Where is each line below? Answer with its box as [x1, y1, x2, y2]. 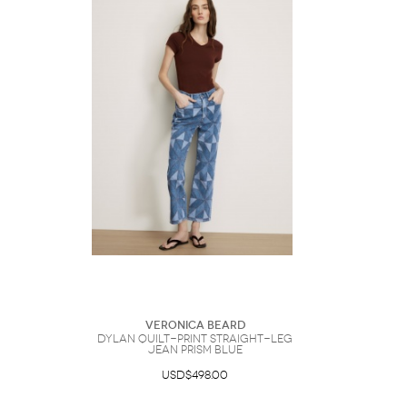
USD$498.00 [162, 369, 228, 382]
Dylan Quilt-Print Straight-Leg [97, 333, 293, 345]
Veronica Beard [144, 319, 245, 332]
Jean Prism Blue [147, 343, 243, 356]
